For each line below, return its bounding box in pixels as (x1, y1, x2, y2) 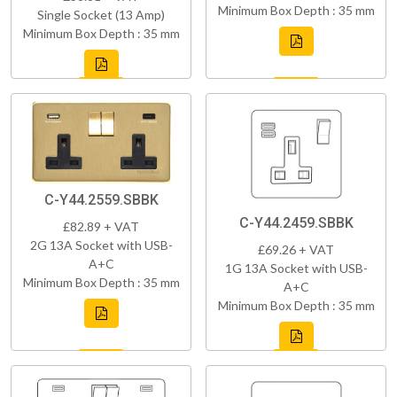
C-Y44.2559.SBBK (43, 191, 159, 209)
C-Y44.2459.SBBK (238, 214, 354, 232)
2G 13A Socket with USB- (29, 237, 173, 253)
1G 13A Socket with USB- (224, 261, 368, 276)
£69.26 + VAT (258, 242, 334, 258)
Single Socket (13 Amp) (37, 7, 165, 23)
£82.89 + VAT (63, 219, 139, 235)
